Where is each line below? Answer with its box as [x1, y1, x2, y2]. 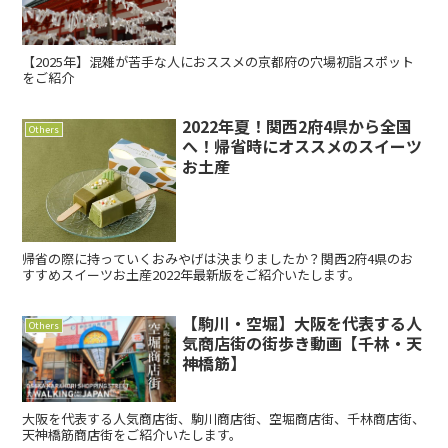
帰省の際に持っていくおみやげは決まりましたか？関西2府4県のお [22, 248, 414, 268]
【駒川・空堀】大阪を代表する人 [182, 310, 423, 335]
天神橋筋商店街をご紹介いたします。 [22, 424, 243, 444]
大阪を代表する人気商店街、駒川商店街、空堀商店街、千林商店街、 [22, 408, 426, 428]
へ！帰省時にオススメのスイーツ [182, 134, 423, 159]
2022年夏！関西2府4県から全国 [182, 114, 413, 139]
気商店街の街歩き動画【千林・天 [182, 330, 423, 355]
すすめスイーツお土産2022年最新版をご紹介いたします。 [22, 264, 362, 284]
